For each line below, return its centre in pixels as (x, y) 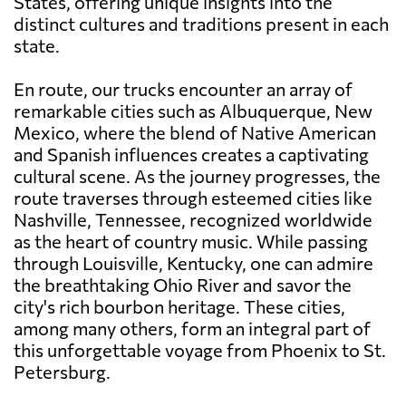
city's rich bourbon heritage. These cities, (179, 307)
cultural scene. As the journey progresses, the (197, 176)
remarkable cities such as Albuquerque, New (193, 111)
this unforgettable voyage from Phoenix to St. (200, 350)
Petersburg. (62, 372)
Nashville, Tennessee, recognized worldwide (193, 220)
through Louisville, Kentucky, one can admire (193, 263)
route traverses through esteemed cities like (193, 198)
